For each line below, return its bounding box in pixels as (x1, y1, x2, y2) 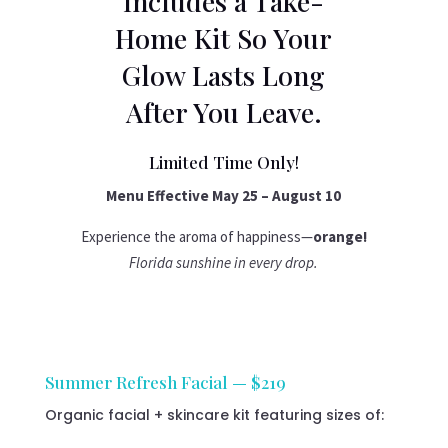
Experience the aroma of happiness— (80, 227, 313, 247)
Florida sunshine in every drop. (129, 253, 319, 273)
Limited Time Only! (148, 151, 299, 174)
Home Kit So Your (115, 20, 333, 57)
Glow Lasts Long (122, 57, 326, 94)
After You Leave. (125, 94, 322, 131)
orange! (312, 227, 367, 247)
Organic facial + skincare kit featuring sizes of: (44, 405, 384, 426)
